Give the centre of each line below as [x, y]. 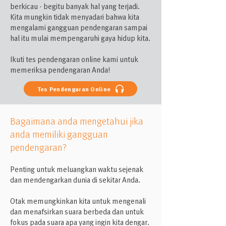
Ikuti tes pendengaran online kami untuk [74, 59]
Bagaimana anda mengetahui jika [77, 121]
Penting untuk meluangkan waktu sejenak [77, 169]
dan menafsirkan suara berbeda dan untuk [77, 211]
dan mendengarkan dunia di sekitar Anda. [75, 180]
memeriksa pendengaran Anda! [60, 70]
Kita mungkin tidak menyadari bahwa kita [75, 17]
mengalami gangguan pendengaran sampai [79, 27]
